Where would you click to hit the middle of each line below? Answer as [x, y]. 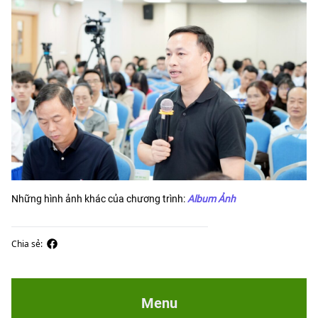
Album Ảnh [212, 199]
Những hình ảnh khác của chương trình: [99, 199]
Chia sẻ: [29, 244]
